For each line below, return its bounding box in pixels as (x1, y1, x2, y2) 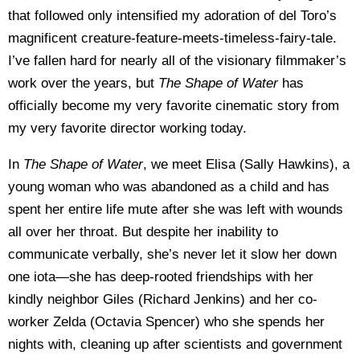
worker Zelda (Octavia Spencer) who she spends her (8, 314, 325, 329)
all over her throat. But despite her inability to (8, 224, 278, 239)
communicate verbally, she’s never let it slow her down (8, 247, 337, 262)
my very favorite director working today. (8, 121, 247, 136)
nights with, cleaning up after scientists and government (8, 337, 342, 352)
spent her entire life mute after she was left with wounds (8, 202, 343, 217)
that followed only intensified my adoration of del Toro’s (8, 8, 337, 23)
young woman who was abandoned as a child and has (8, 179, 329, 194)
